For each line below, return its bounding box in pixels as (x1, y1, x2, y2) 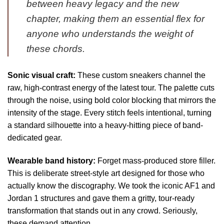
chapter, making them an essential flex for (26, 13, 204, 24)
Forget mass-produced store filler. (95, 156, 215, 165)
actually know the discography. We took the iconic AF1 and (7, 181, 215, 190)
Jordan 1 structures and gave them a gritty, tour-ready (7, 193, 194, 202)
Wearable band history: (7, 156, 95, 165)
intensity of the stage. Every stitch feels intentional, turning (7, 108, 211, 117)
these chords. (26, 43, 85, 54)
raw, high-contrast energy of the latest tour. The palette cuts (7, 83, 214, 92)
